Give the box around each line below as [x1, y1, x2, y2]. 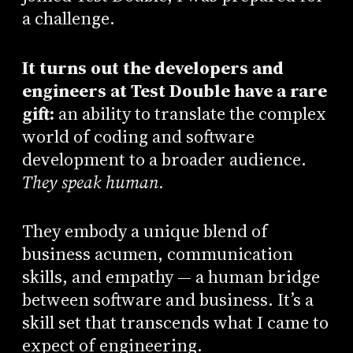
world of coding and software [21, 124, 255, 149]
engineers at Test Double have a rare [21, 78, 327, 103]
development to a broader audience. [21, 147, 307, 172]
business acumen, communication [21, 242, 293, 267]
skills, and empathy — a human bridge [21, 265, 320, 290]
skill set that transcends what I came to [21, 310, 329, 336]
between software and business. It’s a [21, 288, 314, 313]
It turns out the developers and [21, 55, 284, 80]
